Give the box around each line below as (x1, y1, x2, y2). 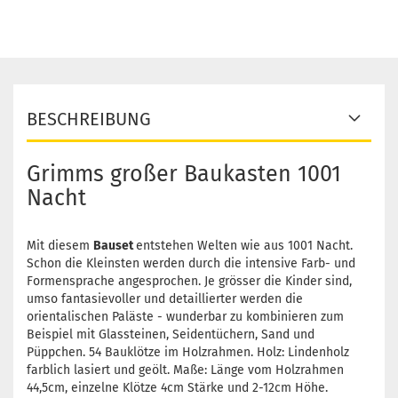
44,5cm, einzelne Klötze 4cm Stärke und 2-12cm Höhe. (27, 380, 328, 396)
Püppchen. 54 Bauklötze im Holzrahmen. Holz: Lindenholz (27, 345, 349, 361)
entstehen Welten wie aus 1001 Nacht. (136, 238, 353, 254)
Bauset (93, 238, 136, 254)
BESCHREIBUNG (27, 108, 151, 131)
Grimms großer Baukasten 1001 (27, 161, 341, 188)
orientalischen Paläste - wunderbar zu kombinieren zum (27, 309, 344, 325)
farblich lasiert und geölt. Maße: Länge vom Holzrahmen (27, 362, 344, 378)
